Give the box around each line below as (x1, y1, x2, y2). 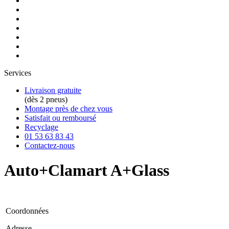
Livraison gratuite (25, 86, 81, 95)
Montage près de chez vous (25, 104, 112, 113)
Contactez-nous (25, 141, 75, 150)
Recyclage (25, 123, 58, 131)
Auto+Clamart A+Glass (4, 161, 169, 180)
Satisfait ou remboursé (25, 113, 96, 122)
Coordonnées (6, 206, 49, 215)
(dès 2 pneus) (25, 95, 67, 104)
